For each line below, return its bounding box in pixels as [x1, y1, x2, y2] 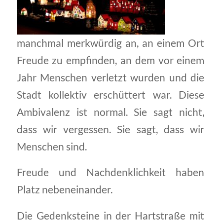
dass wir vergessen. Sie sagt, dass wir [16, 123, 205, 135]
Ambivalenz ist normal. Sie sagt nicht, [16, 106, 205, 118]
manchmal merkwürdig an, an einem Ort [16, 37, 205, 49]
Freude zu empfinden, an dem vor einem [16, 54, 205, 66]
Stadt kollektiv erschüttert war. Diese [16, 88, 205, 101]
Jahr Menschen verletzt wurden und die [16, 71, 205, 83]
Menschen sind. [16, 140, 87, 152]
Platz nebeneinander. [16, 184, 112, 196]
